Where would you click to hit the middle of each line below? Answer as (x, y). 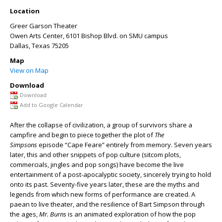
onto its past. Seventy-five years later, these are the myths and (105, 184)
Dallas (19, 46)
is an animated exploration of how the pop (131, 214)
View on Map (29, 70)
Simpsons (24, 145)
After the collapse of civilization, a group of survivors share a (101, 125)
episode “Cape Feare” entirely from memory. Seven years (125, 145)
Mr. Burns (53, 214)
